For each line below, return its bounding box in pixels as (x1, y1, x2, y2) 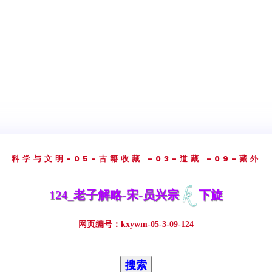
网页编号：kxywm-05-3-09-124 (78, 219, 194, 229)
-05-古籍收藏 (66, 153, 143, 165)
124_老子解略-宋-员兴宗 (49, 188, 179, 202)
